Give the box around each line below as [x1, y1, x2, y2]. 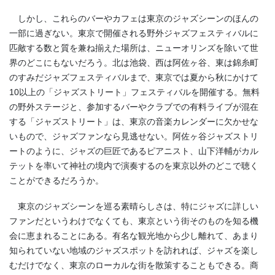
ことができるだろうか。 [9, 176, 104, 186]
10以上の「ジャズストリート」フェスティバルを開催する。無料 [9, 87, 260, 98]
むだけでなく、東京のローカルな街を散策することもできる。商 [9, 260, 258, 270]
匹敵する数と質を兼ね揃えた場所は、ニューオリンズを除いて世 [9, 43, 258, 53]
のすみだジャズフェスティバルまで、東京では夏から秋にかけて [9, 72, 258, 83]
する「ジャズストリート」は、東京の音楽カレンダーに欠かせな [9, 117, 258, 127]
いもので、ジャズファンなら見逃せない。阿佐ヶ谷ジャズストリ [9, 131, 258, 142]
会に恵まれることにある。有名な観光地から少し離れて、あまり [9, 230, 258, 241]
